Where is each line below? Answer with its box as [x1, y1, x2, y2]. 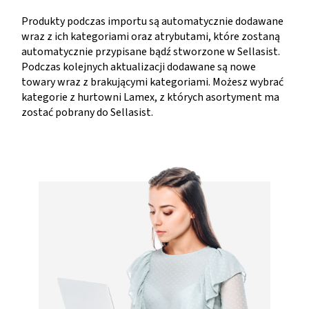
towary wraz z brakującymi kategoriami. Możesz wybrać [21, 74, 283, 90]
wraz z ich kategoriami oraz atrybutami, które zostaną [21, 29, 280, 44]
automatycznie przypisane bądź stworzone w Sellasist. [21, 44, 280, 59]
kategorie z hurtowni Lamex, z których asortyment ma [21, 90, 279, 105]
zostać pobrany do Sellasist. [21, 105, 153, 120]
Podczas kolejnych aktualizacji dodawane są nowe [21, 59, 256, 74]
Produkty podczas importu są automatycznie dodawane [21, 14, 283, 29]
